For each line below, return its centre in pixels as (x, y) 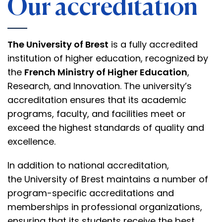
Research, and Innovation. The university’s (100, 86)
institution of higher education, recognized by (108, 58)
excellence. (31, 141)
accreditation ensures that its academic (97, 100)
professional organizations (141, 207)
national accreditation (118, 165)
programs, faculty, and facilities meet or (97, 114)
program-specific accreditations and (91, 193)
